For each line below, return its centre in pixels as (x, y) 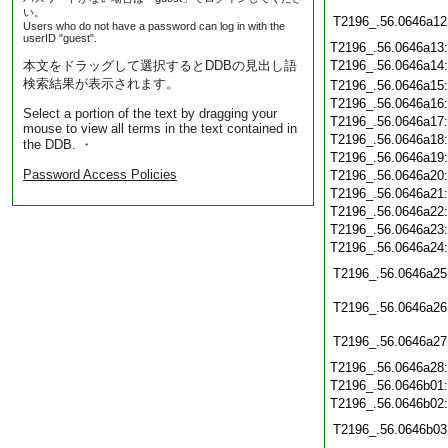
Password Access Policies (100, 174)
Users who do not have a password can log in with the (154, 26)
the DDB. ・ (58, 144)
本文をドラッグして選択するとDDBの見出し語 (160, 65)
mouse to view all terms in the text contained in (160, 128)
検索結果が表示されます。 (101, 83)
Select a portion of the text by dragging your (150, 113)
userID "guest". (60, 38)
